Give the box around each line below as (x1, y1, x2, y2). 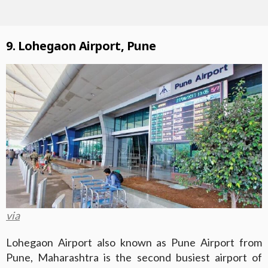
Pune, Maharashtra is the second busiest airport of (6, 250, 262, 264)
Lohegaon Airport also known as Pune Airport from (6, 235, 262, 249)
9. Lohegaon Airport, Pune (6, 37, 156, 54)
